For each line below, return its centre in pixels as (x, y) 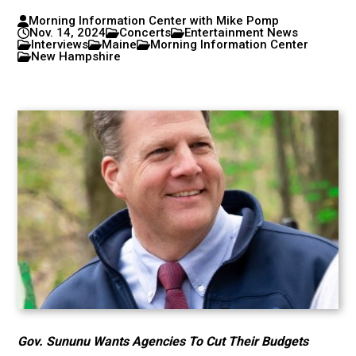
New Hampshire (76, 56)
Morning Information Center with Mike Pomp (153, 21)
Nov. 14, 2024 (68, 33)
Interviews (60, 44)
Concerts (145, 33)
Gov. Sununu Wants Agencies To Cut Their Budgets (163, 341)
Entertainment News (242, 33)
